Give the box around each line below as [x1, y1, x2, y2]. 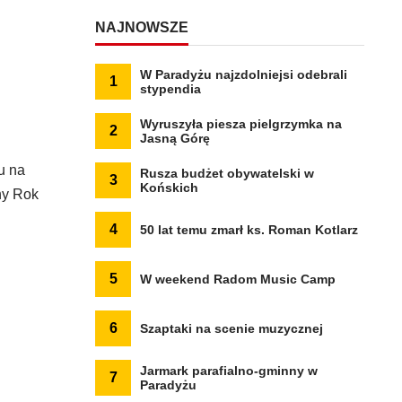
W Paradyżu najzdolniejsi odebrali [140, 67, 347, 82]
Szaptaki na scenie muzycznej [140, 321, 323, 336]
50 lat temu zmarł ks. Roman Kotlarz [140, 223, 358, 237]
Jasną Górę [140, 131, 210, 145]
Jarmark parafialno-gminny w [140, 363, 318, 378]
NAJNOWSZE [95, 20, 188, 35]
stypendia [140, 82, 201, 96]
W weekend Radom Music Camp [140, 272, 336, 286]
